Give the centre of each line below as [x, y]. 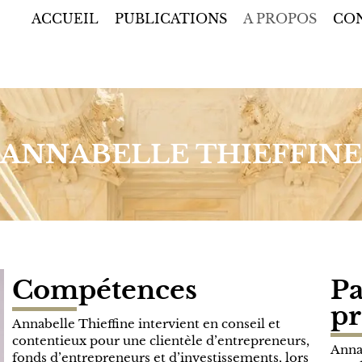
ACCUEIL [65, 19]
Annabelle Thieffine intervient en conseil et [147, 324]
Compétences [105, 290]
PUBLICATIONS [171, 19]
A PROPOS [280, 19]
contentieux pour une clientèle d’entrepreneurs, [161, 341]
